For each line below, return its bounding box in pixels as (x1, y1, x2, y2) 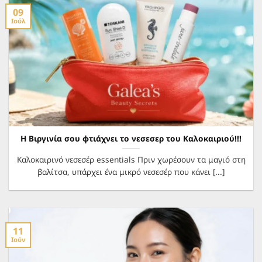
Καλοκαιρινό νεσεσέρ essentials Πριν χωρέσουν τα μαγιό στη (16, 154, 246, 166)
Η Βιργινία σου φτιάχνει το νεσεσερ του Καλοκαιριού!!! (20, 133, 242, 144)
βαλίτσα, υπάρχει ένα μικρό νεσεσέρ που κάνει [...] (37, 166, 225, 178)
